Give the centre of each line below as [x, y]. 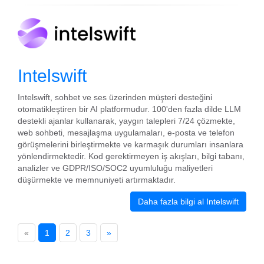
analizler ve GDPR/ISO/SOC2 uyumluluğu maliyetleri [115, 168]
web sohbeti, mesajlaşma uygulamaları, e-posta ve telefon [126, 133]
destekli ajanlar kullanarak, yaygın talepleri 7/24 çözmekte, [126, 121]
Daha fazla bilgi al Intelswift [188, 202]
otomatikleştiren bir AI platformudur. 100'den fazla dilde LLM [129, 109]
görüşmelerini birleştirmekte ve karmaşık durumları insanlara [131, 144]
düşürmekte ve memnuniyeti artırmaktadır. [97, 180]
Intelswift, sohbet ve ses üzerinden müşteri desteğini [115, 97]
